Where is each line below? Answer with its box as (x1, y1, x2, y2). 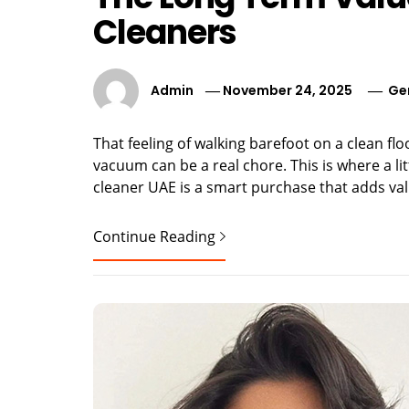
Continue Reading (93, 226, 215, 246)
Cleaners (93, 9, 237, 56)
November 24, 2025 (223, 80, 353, 100)
